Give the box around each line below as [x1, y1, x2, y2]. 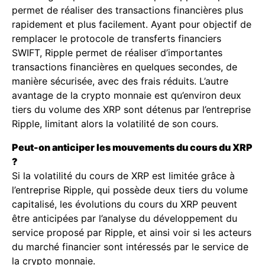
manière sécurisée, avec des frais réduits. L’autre [12, 75, 228, 87]
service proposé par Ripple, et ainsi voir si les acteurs [12, 227, 251, 238]
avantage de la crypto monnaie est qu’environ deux [12, 89, 241, 101]
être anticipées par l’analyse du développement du [12, 212, 237, 224]
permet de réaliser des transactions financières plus [12, 4, 243, 16]
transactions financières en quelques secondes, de [12, 61, 237, 73]
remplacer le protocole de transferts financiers [12, 33, 221, 44]
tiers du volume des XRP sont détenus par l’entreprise [12, 104, 251, 115]
